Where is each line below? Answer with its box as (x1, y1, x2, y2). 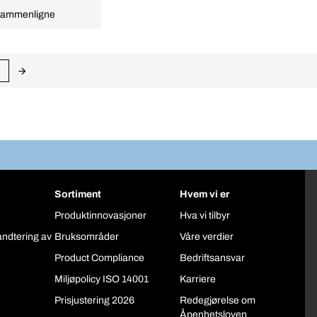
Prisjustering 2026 (54, 295, 134, 306)
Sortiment (54, 189, 101, 200)
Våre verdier (180, 231, 234, 243)
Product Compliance (54, 253, 144, 264)
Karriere (180, 274, 217, 285)
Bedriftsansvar (180, 253, 246, 264)
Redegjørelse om (180, 295, 256, 306)
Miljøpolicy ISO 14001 (54, 274, 149, 285)
